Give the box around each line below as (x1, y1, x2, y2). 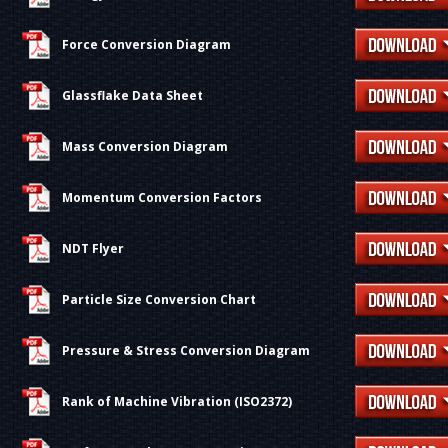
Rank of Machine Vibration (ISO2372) (62, 393, 292, 410)
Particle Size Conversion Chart (62, 291, 256, 308)
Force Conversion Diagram (62, 36, 231, 53)
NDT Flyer (62, 240, 124, 257)
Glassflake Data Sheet (62, 87, 203, 104)
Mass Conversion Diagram (62, 138, 228, 155)
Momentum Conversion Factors (62, 189, 262, 206)
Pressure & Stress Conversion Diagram (62, 342, 310, 359)
